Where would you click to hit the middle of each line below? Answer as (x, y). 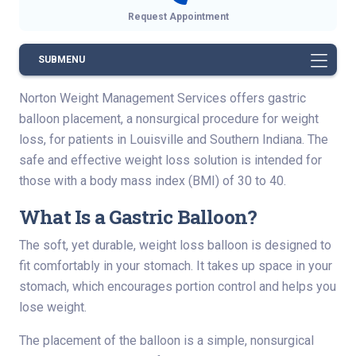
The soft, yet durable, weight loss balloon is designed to (175, 245)
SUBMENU (62, 59)
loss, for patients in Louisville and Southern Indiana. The (174, 139)
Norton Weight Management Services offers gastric (163, 98)
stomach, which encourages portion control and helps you (178, 286)
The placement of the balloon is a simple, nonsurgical (166, 340)
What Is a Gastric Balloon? (138, 216)
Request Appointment (178, 16)
